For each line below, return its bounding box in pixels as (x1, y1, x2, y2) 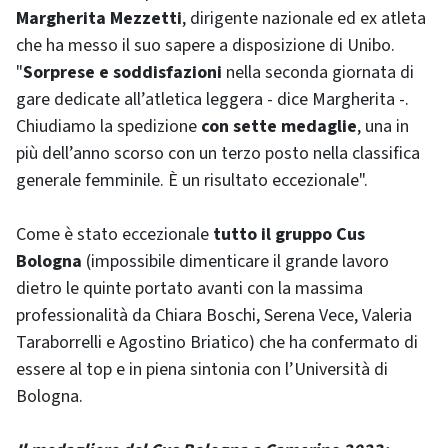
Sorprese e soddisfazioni (23, 60, 222, 85)
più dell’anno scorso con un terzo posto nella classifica (16, 141, 420, 166)
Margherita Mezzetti (16, 6, 182, 31)
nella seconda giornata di (222, 60, 414, 85)
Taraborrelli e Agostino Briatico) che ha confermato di (16, 330, 418, 355)
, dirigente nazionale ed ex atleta (182, 6, 426, 31)
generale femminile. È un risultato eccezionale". (16, 168, 368, 193)
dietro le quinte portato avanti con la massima (16, 276, 363, 301)
